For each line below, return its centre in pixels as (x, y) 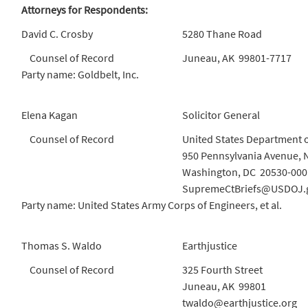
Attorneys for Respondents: (85, 10)
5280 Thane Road (222, 34)
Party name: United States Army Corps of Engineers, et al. (152, 205)
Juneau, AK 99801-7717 (237, 58)
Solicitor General (221, 115)
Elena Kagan (49, 115)
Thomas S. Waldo (62, 245)
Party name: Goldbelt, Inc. (80, 74)
